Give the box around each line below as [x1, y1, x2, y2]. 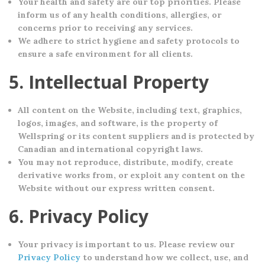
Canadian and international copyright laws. [18, 144, 203, 154]
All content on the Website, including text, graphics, [18, 105, 242, 115]
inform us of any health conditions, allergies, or [18, 9, 221, 20]
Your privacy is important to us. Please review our [18, 239, 234, 250]
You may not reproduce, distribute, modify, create [18, 157, 233, 167]
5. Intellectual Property [9, 70, 209, 94]
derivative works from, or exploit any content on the [18, 170, 245, 180]
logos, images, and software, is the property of [18, 118, 218, 128]
